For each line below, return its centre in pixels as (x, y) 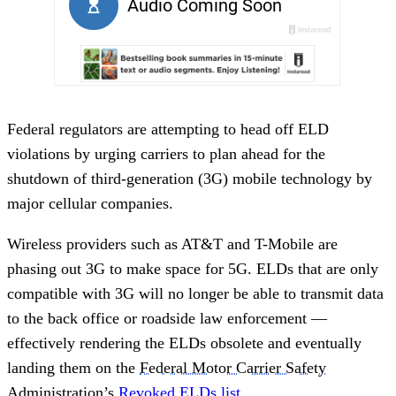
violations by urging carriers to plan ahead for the (166, 153)
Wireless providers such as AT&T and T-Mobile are (172, 244)
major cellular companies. (90, 203)
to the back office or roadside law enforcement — (167, 318)
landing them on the (73, 367)
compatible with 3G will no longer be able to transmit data (195, 293)
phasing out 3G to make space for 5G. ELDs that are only (193, 268)
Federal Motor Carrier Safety (233, 367)
